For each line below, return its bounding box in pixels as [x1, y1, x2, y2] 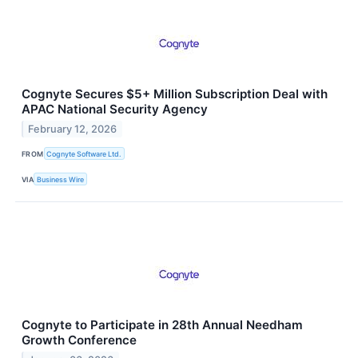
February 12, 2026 [28, 122, 117, 135]
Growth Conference [22, 332, 137, 348]
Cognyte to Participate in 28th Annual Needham [22, 317, 303, 333]
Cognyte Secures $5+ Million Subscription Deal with [22, 86, 328, 102]
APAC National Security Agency [22, 101, 208, 117]
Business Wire [37, 174, 85, 184]
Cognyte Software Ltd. [46, 149, 122, 158]
